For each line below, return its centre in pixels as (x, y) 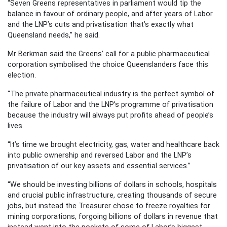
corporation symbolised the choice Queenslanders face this (108, 64)
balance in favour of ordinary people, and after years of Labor (110, 13)
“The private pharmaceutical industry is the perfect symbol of (111, 93)
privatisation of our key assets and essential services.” (99, 165)
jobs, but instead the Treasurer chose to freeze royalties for (109, 205)
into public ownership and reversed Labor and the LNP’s (100, 155)
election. (22, 75)
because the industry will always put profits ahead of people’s (110, 115)
